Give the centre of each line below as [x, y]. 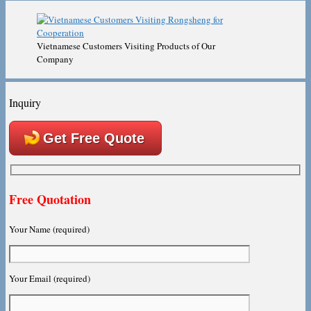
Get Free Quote [94, 138]
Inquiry [25, 103]
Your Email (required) [50, 279]
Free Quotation [50, 200]
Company [55, 59]
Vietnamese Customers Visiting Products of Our [126, 45]
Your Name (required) [49, 229]
